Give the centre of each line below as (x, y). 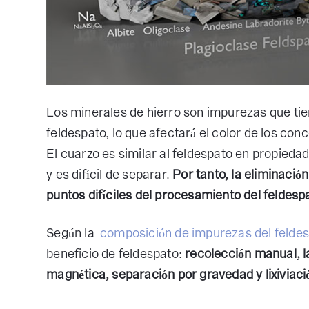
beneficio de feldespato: (116, 254)
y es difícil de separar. (110, 175)
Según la (72, 233)
